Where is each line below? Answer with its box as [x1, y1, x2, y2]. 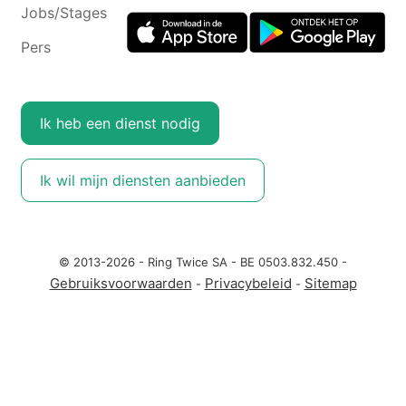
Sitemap [304, 275, 357, 293]
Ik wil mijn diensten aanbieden [39, 171, 246, 190]
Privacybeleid [204, 275, 292, 293]
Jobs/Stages [20, 4, 107, 23]
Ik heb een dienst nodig [39, 114, 200, 133]
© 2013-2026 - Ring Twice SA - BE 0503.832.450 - [59, 255, 347, 270]
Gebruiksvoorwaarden [49, 275, 192, 293]
